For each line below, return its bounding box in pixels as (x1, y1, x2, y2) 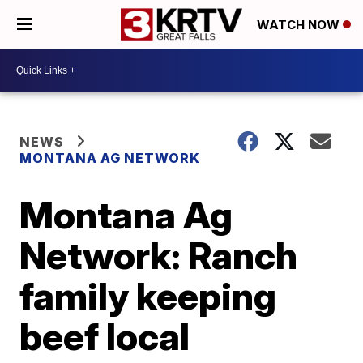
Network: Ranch (19, 233, 298, 278)
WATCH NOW (257, 17, 343, 33)
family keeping (19, 273, 277, 318)
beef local (19, 314, 190, 359)
